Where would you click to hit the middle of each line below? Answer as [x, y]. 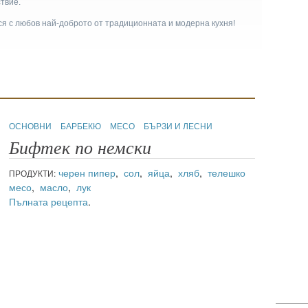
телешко [227, 173]
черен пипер [87, 173]
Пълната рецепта [49, 202]
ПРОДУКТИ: [33, 173]
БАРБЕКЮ [82, 126]
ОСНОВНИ [32, 126]
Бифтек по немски [80, 148]
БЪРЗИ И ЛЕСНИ [178, 126]
